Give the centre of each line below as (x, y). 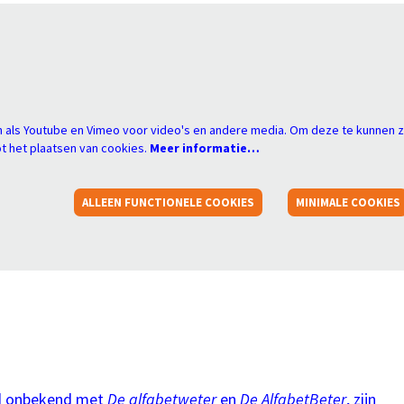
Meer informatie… (205, 148)
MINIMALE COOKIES (348, 202)
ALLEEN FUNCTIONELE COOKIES (169, 202)
